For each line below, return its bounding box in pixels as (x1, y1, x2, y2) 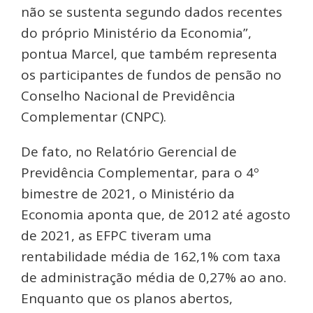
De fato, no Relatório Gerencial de (21, 142, 237, 161)
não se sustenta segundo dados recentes (21, 2, 282, 21)
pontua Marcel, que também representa (21, 44, 277, 63)
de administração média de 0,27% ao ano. (21, 268, 286, 286)
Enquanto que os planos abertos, (21, 289, 233, 307)
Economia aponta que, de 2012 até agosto (21, 205, 291, 224)
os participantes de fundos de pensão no (21, 65, 282, 84)
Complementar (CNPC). (21, 107, 166, 126)
